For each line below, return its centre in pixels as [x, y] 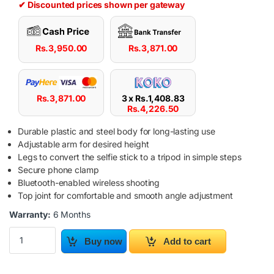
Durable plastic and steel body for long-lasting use [117, 131]
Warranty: [30, 214]
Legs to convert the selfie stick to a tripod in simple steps [130, 157]
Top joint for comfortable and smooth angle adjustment [125, 195]
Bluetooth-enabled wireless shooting [89, 182]
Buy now [104, 241]
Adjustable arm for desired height [83, 144]
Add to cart [187, 241]
